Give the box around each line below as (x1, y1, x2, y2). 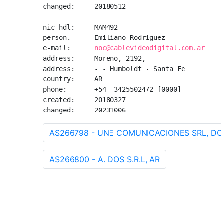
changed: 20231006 (43, 106, 126, 114)
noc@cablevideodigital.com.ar (94, 44, 205, 52)
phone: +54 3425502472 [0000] (43, 85, 181, 93)
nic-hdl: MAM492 (43, 23, 118, 31)
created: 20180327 (43, 96, 126, 104)
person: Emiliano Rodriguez (43, 34, 165, 41)
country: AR (43, 75, 102, 83)
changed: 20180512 (43, 2, 126, 10)
